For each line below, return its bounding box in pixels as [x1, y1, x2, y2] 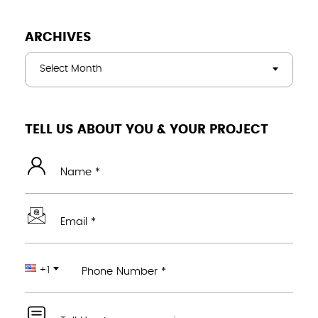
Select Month [40, 63, 102, 74]
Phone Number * [82, 265, 166, 277]
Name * [60, 166, 100, 177]
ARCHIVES [25, 31, 92, 44]
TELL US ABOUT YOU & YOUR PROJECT [25, 123, 268, 136]
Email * [60, 216, 96, 227]
